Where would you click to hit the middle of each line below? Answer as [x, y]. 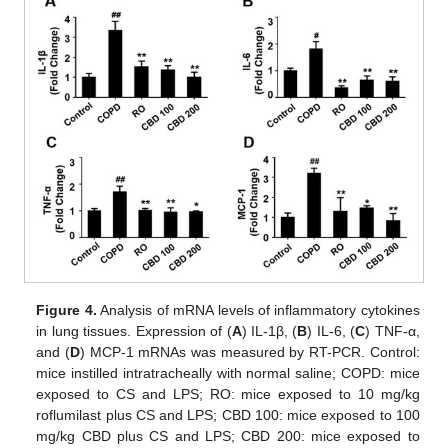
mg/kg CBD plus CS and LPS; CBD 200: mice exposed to [228, 436]
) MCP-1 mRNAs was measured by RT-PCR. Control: [250, 352]
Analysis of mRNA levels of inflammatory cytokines [258, 310]
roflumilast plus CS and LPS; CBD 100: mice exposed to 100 [228, 415]
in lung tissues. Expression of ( [134, 331]
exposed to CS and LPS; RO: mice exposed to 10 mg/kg [228, 394]
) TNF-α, [392, 331]
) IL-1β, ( [269, 331]
